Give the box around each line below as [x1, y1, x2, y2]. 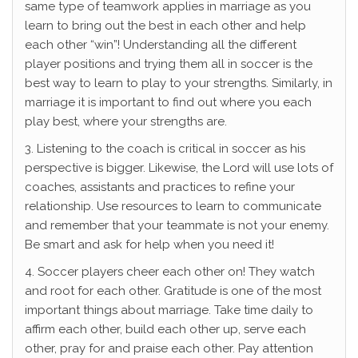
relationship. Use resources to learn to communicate [25, 199, 321, 214]
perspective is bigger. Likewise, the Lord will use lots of [25, 161, 333, 176]
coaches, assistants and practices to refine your [25, 180, 295, 195]
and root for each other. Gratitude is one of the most [25, 284, 321, 299]
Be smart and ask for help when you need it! [25, 237, 274, 253]
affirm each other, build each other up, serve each [25, 322, 306, 337]
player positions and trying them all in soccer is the [25, 57, 312, 72]
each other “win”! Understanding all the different [25, 38, 296, 53]
